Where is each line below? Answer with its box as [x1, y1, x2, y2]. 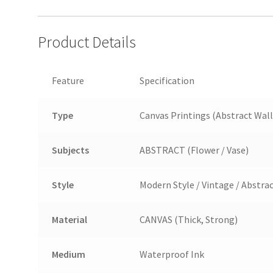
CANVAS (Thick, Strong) [139, 213, 238, 226]
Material [51, 213, 87, 226]
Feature [51, 74, 84, 87]
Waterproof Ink [139, 248, 204, 261]
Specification [139, 74, 194, 87]
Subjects [51, 144, 89, 157]
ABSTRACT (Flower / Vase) [139, 144, 249, 157]
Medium [51, 248, 85, 261]
